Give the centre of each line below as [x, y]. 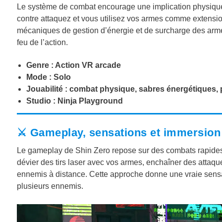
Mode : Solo [48, 77]
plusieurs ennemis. [50, 186]
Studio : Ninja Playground [74, 101]
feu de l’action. [42, 43]
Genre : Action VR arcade [73, 65]
